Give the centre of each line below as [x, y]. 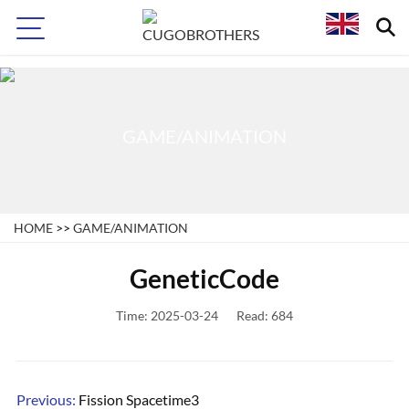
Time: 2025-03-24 [167, 315]
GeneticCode [204, 278]
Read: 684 [265, 315]
